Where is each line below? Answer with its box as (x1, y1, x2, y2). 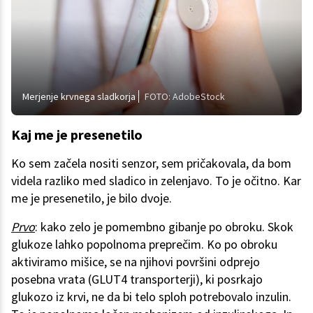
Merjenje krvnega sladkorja (22, 90, 136, 103)
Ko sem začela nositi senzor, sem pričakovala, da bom (11, 155, 291, 172)
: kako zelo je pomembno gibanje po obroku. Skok (35, 219, 293, 235)
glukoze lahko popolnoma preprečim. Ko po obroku (11, 236, 277, 253)
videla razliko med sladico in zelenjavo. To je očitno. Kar (11, 173, 301, 189)
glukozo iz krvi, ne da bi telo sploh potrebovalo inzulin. (11, 289, 291, 305)
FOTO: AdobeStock (145, 90, 225, 103)
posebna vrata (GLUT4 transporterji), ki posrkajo (11, 271, 263, 288)
